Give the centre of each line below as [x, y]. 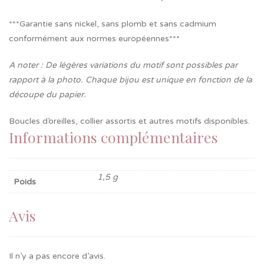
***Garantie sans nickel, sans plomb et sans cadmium [113, 24]
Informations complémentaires [113, 137]
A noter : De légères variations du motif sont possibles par [123, 65]
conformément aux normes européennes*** [94, 39]
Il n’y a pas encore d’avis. [57, 256]
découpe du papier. [47, 95]
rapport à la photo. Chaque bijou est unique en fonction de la [131, 80]
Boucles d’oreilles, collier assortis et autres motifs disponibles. [129, 121]
